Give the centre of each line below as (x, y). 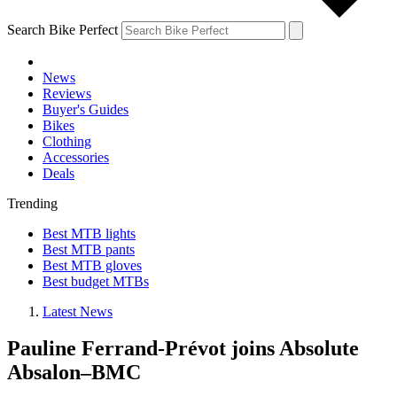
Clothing (67, 141)
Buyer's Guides (86, 109)
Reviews (67, 93)
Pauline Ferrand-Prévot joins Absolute (183, 349)
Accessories (76, 157)
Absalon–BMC (74, 373)
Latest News (78, 311)
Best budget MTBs (96, 281)
